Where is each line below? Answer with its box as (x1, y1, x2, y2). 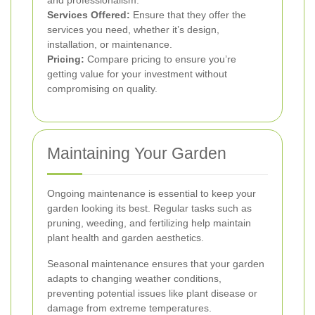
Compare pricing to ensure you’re (84, 53, 236, 65)
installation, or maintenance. (47, 38, 172, 50)
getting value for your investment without (47, 67, 227, 79)
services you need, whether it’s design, (47, 23, 219, 35)
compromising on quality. (47, 82, 157, 94)
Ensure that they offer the (130, 8, 246, 20)
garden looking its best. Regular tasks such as (47, 202, 252, 214)
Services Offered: (47, 8, 130, 20)
